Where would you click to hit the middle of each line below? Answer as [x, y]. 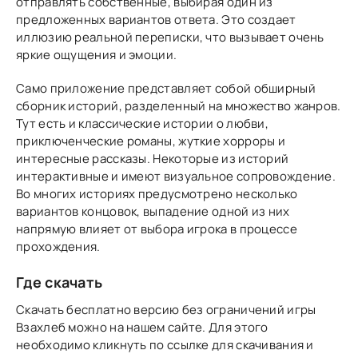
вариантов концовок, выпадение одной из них [153, 211]
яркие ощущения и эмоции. [97, 54]
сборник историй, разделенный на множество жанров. [179, 105]
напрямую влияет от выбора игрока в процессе [157, 229]
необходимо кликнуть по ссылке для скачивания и [165, 344]
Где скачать [60, 282]
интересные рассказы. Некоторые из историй [153, 158]
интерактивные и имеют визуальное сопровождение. [176, 176]
